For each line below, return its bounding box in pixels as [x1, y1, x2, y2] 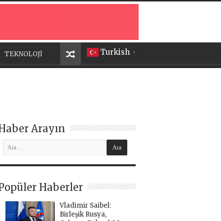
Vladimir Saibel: [59, 201, 111, 210]
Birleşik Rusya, [59, 210, 107, 219]
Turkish [100, 47, 130, 57]
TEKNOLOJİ [4, 50, 42, 58]
